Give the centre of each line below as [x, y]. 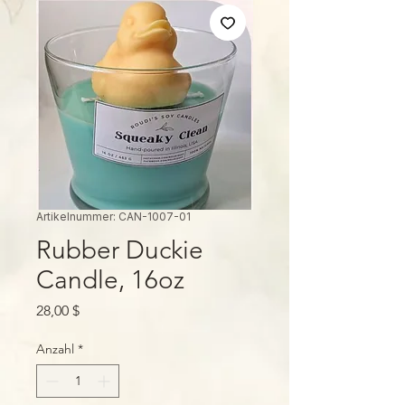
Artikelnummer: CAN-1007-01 [113, 217]
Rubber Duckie [120, 250]
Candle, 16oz [110, 280]
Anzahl [55, 349]
